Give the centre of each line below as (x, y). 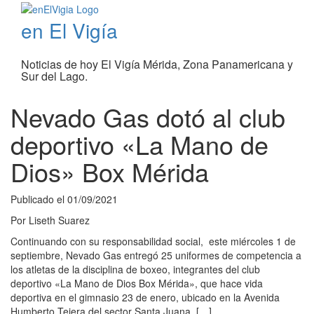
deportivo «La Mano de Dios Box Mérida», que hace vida (137, 284)
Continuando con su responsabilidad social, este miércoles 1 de (153, 241)
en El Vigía (69, 30)
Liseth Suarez (59, 220)
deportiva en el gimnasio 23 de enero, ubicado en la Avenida (145, 298)
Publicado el (39, 199)
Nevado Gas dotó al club (148, 117)
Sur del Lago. (54, 76)
